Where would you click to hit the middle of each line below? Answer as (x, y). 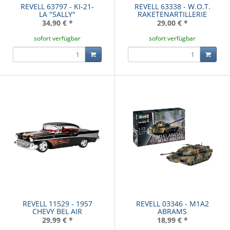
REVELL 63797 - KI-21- (57, 7)
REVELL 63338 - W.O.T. (172, 7)
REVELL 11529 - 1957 (57, 204)
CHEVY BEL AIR (57, 212)
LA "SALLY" (57, 14)
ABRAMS (172, 212)
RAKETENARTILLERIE (172, 14)
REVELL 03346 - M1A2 (172, 204)
